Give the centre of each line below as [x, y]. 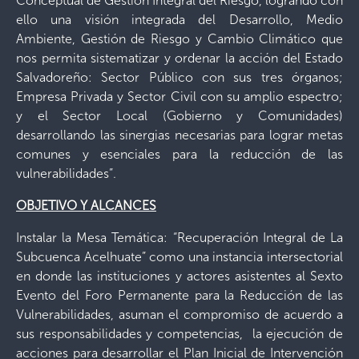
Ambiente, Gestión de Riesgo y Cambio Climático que [179, 39]
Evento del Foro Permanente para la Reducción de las [179, 295]
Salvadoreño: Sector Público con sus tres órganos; [179, 77]
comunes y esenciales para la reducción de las [179, 154]
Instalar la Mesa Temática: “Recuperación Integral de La [179, 238]
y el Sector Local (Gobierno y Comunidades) [179, 116]
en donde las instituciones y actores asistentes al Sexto [179, 276]
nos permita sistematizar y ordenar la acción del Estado [179, 58]
